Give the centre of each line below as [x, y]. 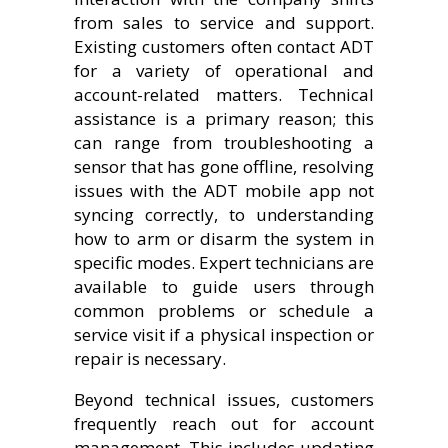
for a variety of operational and [224, 70]
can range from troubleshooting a [224, 142]
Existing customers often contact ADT [224, 46]
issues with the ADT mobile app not [224, 190]
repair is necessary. [150, 358]
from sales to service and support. [224, 22]
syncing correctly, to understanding [224, 214]
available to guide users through [224, 286]
